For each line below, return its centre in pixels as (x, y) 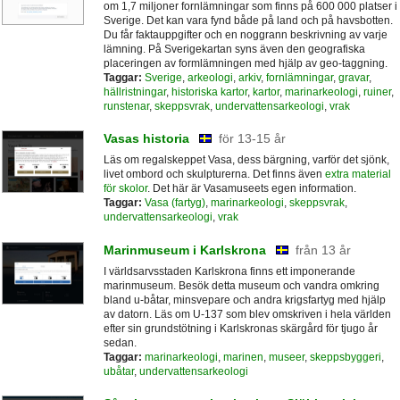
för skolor (125, 189)
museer (286, 357)
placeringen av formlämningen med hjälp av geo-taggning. (245, 64)
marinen (243, 357)
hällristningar (134, 92)
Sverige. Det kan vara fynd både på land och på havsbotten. (248, 21)
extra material (358, 175)
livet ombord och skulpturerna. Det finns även (214, 175)
